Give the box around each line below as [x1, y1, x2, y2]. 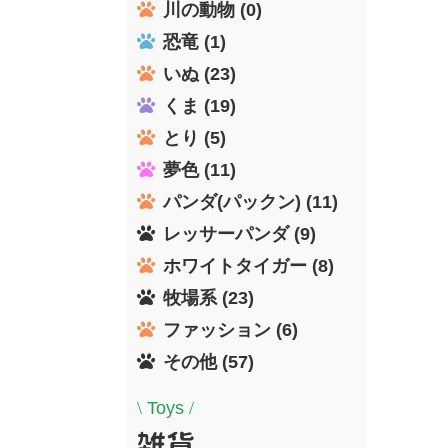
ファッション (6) [163, 319, 298, 340]
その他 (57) [163, 351, 254, 372]
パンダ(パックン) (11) [163, 191, 338, 212]
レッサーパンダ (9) [163, 223, 316, 244]
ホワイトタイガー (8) [163, 255, 334, 276]
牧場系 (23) [163, 287, 254, 308]
